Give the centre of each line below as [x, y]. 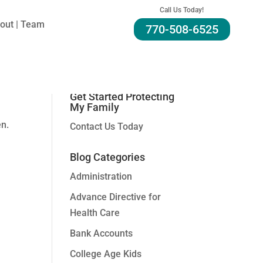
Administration [101, 176]
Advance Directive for [116, 197]
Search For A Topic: [116, 39]
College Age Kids [106, 254]
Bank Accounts [102, 233]
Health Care [95, 213]
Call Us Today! [182, 10]
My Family [95, 107]
